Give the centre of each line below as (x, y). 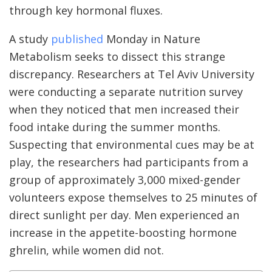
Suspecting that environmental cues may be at (132, 144)
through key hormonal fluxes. (86, 10)
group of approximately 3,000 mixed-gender (125, 179)
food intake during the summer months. (115, 127)
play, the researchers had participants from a (129, 162)
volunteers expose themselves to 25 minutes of (133, 197)
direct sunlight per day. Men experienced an (124, 215)
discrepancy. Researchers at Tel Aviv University (132, 74)
